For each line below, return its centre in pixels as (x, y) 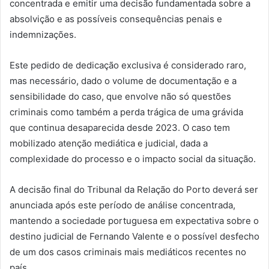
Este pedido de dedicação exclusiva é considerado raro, (128, 65)
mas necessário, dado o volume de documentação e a (123, 81)
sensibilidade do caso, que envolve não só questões (120, 97)
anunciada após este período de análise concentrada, (122, 205)
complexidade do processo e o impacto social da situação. (133, 159)
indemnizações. (43, 35)
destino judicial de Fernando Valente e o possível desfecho (134, 237)
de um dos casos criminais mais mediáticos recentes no (128, 252)
